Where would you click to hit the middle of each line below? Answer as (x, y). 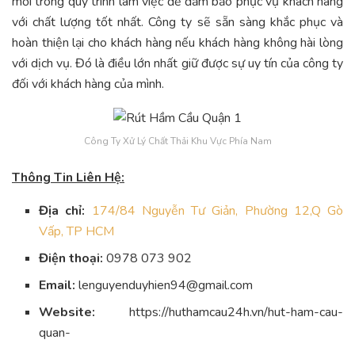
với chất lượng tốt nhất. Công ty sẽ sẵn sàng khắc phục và (177, 23)
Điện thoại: (71, 259)
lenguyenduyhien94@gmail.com (164, 286)
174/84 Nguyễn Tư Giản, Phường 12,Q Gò (218, 211)
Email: (57, 286)
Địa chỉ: (62, 211)
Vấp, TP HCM (77, 232)
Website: (67, 313)
